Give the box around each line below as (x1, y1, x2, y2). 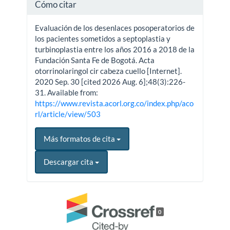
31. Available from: (35, 88, 99, 98)
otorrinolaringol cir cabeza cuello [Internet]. (35, 66, 182, 76)
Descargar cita (44, 157, 95, 167)
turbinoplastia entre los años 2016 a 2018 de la (35, 45, 195, 54)
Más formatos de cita (44, 134, 117, 144)
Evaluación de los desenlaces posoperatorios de (35, 23, 195, 33)
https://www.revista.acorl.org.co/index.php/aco (35, 99, 194, 108)
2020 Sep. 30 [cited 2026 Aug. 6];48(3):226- (35, 77, 186, 87)
